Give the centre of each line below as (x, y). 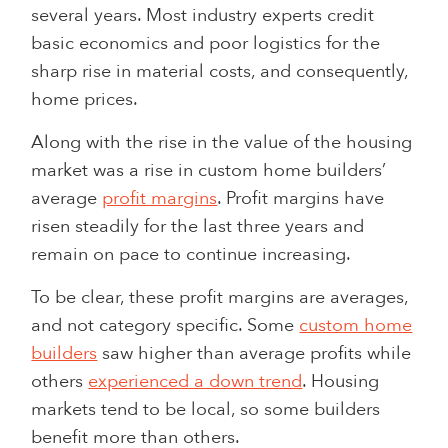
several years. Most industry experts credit (203, 15)
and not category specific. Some (165, 325)
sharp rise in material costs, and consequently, (220, 71)
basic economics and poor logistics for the (206, 43)
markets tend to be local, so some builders (206, 409)
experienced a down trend (195, 381)
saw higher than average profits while (254, 353)
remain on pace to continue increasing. (193, 254)
